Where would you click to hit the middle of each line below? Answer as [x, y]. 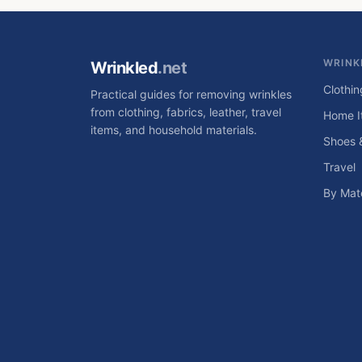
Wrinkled [124, 68]
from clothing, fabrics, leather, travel [186, 112]
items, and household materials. [174, 130]
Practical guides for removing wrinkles [191, 94]
